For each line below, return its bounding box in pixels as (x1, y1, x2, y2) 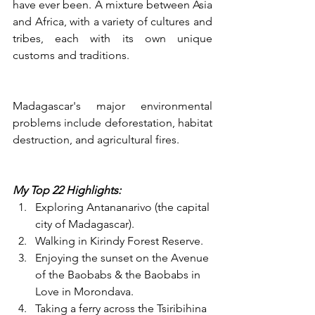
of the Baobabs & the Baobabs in (35, 267, 203, 281)
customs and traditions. (13, 48, 132, 62)
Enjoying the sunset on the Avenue (35, 250, 212, 264)
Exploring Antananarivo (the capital (35, 200, 212, 214)
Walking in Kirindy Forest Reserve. (35, 233, 203, 247)
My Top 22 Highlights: (13, 183, 121, 197)
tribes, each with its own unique (13, 31, 212, 45)
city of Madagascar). (35, 217, 134, 231)
